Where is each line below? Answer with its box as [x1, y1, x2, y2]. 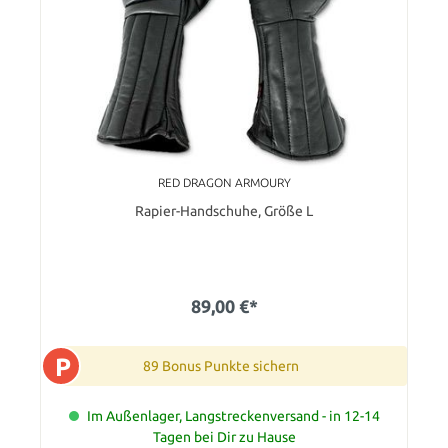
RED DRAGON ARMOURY [157, 175, 291, 189]
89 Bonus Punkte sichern [143, 357, 299, 374]
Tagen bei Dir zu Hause [152, 428, 296, 445]
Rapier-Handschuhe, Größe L [135, 202, 313, 219]
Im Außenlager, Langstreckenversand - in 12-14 [86, 407, 380, 424]
